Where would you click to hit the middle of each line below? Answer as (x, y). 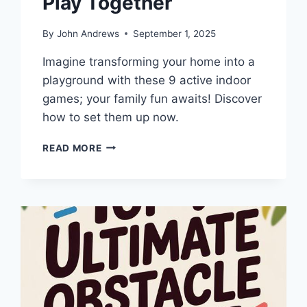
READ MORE (72, 148)
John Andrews (88, 33)
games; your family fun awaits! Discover (152, 98)
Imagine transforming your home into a (149, 61)
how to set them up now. (111, 117)
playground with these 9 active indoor (147, 80)
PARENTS (124, 216)
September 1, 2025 (174, 33)
